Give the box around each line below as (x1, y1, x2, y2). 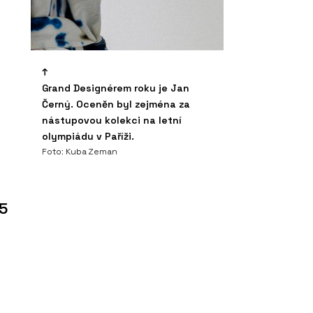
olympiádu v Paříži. (42, 129, 134, 143)
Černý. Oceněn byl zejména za (42, 97, 190, 110)
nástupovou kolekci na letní (42, 113, 182, 126)
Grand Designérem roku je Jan (42, 81, 189, 94)
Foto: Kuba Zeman (42, 145, 117, 157)
